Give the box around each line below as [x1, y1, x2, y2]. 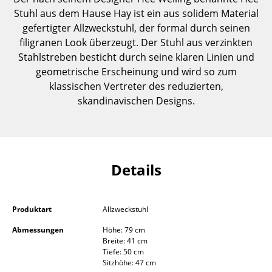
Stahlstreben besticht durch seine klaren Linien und [18, 50, 254, 64]
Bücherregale [27, 107, 88, 120]
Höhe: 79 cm [103, 225, 145, 236]
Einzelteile [27, 5, 72, 18]
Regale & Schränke [27, 83, 112, 96]
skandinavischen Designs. [77, 94, 195, 107]
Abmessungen [12, 225, 64, 236]
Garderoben [27, 253, 83, 266]
